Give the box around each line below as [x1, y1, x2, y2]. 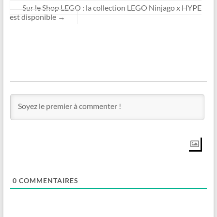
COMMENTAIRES [16, 176, 78, 185]
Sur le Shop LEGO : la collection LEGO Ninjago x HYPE [22, 2, 201, 12]
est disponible [9, 12, 58, 21]
